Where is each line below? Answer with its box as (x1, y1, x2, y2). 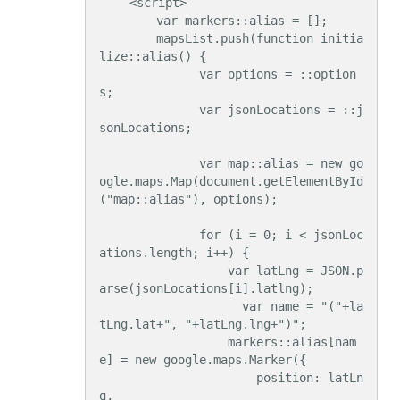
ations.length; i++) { (99, 245, 249, 260)
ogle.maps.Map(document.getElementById (99, 173, 363, 188)
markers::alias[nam (99, 334, 228, 349)
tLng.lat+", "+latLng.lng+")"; (99, 316, 306, 331)
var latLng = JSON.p (99, 262, 228, 278)
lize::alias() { (99, 48, 206, 63)
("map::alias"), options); (99, 191, 278, 206)
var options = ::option (99, 66, 199, 81)
